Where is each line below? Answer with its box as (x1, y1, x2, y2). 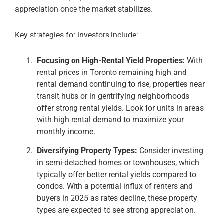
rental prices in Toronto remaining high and (37, 67, 186, 77)
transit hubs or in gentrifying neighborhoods (37, 91, 189, 101)
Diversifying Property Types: (37, 146, 137, 155)
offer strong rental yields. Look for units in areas (37, 103, 204, 112)
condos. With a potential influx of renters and (37, 181, 193, 191)
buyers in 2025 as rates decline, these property (37, 193, 197, 203)
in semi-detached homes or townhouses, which (37, 157, 199, 167)
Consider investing (137, 146, 203, 155)
